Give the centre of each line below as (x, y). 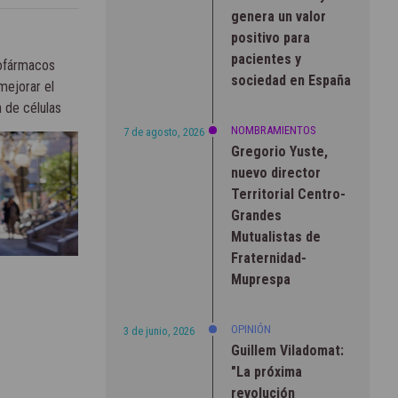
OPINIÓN (251, 329)
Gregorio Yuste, (279, 151)
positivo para (270, 37)
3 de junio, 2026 (159, 330)
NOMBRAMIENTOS (273, 130)
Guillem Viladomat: (287, 350)
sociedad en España (291, 80)
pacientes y (266, 59)
